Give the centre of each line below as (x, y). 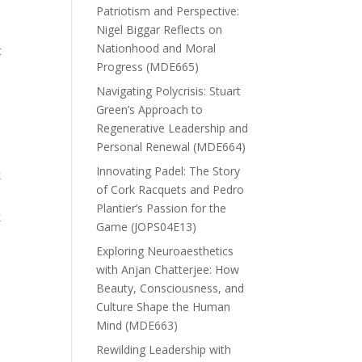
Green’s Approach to (150, 109)
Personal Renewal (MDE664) (171, 146)
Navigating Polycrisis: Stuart (169, 90)
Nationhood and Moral (156, 48)
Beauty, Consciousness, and (170, 288)
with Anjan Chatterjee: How (168, 269)
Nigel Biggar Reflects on (160, 29)
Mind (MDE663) (137, 325)
